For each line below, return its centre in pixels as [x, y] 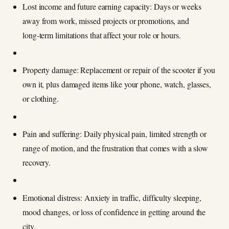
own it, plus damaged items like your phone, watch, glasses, [117, 84]
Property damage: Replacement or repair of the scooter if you [119, 70]
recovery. [37, 163]
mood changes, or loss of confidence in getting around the [114, 212]
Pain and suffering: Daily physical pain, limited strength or [114, 134]
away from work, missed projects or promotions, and [106, 20]
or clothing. [41, 99]
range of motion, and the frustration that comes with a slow [116, 148]
